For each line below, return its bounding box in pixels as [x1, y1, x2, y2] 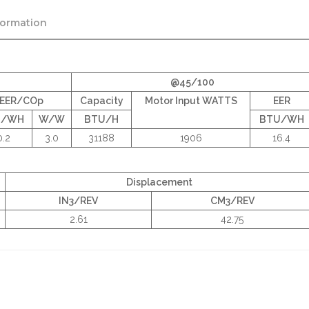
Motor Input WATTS [144, 95, 237, 107]
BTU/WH [259, 114, 304, 126]
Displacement [126, 177, 192, 188]
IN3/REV [59, 195, 98, 207]
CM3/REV [210, 195, 255, 207]
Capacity [79, 95, 123, 107]
